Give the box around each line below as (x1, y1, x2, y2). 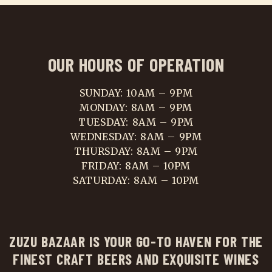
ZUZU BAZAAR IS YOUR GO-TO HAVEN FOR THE (9, 232, 263, 250)
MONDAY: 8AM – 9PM (80, 101, 192, 114)
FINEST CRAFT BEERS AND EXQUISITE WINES (13, 250, 259, 268)
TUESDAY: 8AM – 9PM (78, 115, 194, 128)
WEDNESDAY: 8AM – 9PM (70, 130, 202, 143)
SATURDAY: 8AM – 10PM (73, 174, 199, 186)
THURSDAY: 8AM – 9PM (73, 144, 199, 157)
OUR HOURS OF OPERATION (47, 53, 225, 75)
